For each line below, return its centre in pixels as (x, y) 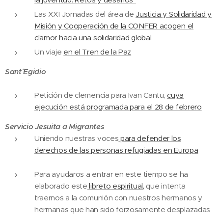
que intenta (165, 186)
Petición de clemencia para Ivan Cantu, (101, 95)
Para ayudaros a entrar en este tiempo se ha (111, 174)
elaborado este (61, 186)
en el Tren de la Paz (97, 52)
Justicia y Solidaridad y (174, 14)
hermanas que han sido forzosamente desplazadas (123, 209)
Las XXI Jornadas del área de (85, 14)
